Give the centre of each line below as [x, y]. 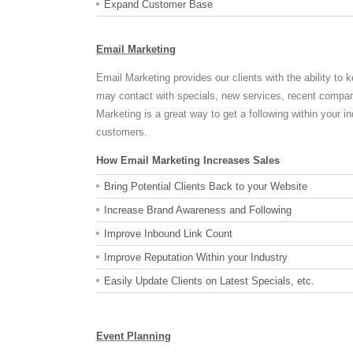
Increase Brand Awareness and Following [198, 210]
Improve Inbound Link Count [168, 234]
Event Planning [134, 336]
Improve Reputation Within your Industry [196, 257]
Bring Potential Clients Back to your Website [206, 186]
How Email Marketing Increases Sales [188, 160]
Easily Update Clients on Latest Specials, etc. [209, 281]
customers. [122, 132]
